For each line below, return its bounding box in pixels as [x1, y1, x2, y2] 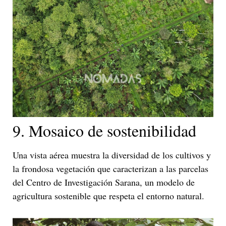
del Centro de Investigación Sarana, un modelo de [13, 176, 195, 189]
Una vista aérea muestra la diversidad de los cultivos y [13, 149, 211, 161]
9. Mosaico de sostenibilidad [13, 120, 196, 142]
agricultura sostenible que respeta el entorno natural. [13, 190, 204, 202]
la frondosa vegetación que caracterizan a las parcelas [13, 162, 208, 175]
